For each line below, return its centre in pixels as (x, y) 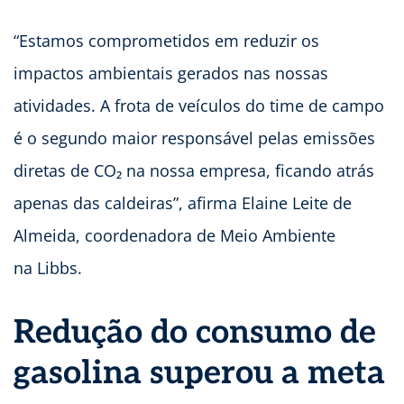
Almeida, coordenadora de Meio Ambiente (174, 236)
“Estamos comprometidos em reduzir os (166, 41)
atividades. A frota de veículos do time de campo (199, 106)
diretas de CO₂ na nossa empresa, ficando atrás (194, 171)
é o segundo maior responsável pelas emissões (194, 138)
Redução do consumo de (195, 333)
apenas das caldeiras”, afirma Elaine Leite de (183, 203)
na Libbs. (50, 268)
